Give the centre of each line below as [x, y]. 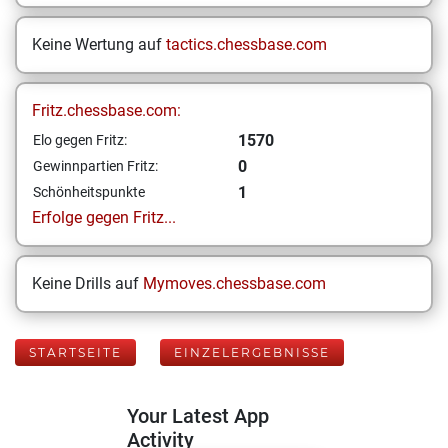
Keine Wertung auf [99, 44]
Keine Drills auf [87, 283]
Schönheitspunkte [89, 192]
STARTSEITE [75, 352]
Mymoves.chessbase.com [234, 283]
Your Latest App [198, 416]
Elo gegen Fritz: [80, 140]
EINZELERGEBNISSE [252, 352]
